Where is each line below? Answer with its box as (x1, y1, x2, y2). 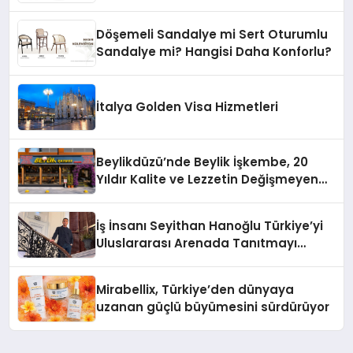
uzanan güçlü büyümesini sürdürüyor (96, 299, 330, 316)
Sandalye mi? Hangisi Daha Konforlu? (96, 43, 333, 61)
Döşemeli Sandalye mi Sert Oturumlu (96, 26, 329, 43)
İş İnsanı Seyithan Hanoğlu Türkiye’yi (96, 217, 324, 235)
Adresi (96, 188, 137, 206)
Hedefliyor (96, 252, 161, 269)
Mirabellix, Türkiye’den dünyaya (96, 281, 295, 299)
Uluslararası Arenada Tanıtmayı (96, 235, 298, 252)
